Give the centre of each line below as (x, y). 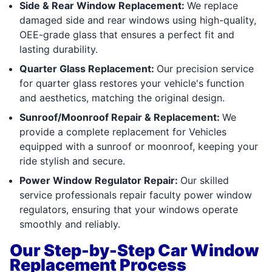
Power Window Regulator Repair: (100, 180)
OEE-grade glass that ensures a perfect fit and (127, 34)
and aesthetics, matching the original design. (122, 97)
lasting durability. (59, 49)
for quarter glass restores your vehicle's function (132, 83)
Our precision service (205, 68)
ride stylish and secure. (72, 161)
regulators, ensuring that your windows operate (129, 209)
